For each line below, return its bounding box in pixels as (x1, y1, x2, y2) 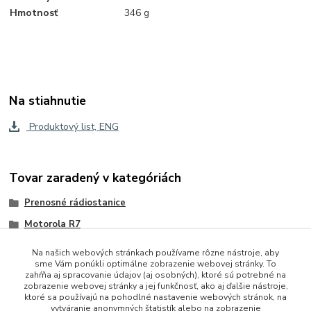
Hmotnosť (10, 6, 58, 19)
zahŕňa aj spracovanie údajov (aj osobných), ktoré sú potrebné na (25, 269, 286, 280)
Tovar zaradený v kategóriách (9, 169, 182, 187)
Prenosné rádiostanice (24, 196, 126, 209)
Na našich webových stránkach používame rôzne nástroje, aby (32, 247, 279, 258)
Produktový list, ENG (26, 119, 119, 133)
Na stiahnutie (9, 92, 87, 109)
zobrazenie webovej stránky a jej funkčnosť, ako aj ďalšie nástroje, (23, 280, 288, 292)
